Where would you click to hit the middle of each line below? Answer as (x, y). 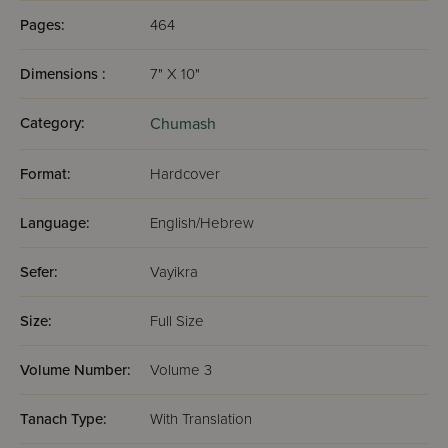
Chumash (183, 124)
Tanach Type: (63, 419)
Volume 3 (181, 370)
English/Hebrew (202, 223)
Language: (55, 223)
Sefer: (39, 272)
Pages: (42, 25)
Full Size (177, 321)
